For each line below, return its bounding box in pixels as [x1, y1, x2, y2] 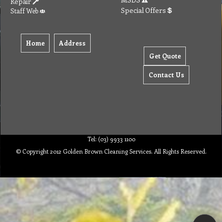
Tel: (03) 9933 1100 [87, 135, 135, 143]
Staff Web [10, 6, 40, 15]
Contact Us [148, 70, 184, 79]
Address [59, 38, 86, 47]
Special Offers [121, 5, 167, 15]
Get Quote [149, 51, 181, 60]
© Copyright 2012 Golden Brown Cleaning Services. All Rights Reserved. [15, 147, 207, 156]
